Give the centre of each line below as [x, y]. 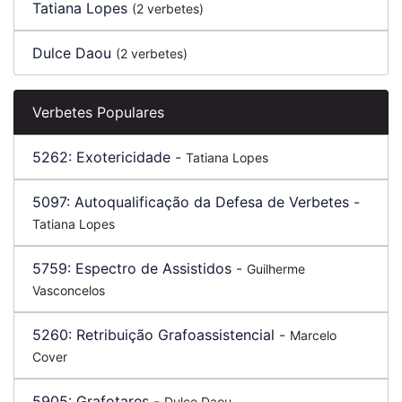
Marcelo [313, 335]
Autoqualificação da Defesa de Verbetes [212, 202]
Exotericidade [123, 157]
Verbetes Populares [98, 112]
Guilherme [276, 269]
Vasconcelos [69, 290]
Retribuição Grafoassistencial [175, 335]
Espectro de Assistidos [153, 268]
